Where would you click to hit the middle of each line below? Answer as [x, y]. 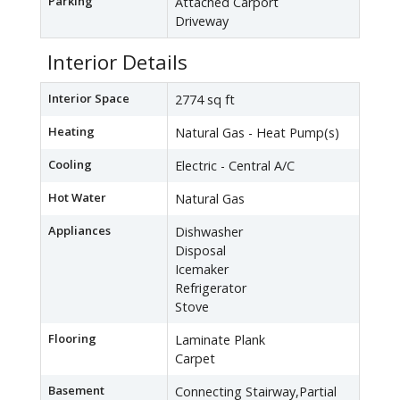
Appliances [79, 231]
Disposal [200, 251]
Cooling [70, 165]
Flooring [72, 339]
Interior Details [117, 62]
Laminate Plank [220, 340]
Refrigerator [211, 288]
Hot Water [77, 198]
